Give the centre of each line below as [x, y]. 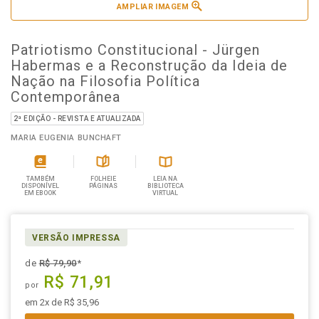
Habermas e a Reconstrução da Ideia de [149, 66]
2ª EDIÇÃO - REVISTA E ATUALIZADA [77, 119]
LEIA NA [166, 179]
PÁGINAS [103, 186]
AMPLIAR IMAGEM [153, 7]
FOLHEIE [103, 179]
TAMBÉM [40, 179]
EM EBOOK [41, 193]
